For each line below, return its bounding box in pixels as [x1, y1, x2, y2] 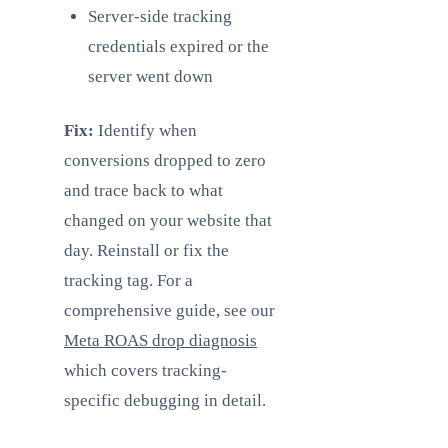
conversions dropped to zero [64, 151, 266, 170]
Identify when [94, 121, 197, 140]
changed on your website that [64, 211, 272, 230]
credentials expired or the [88, 37, 269, 56]
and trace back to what [64, 181, 223, 200]
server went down [88, 67, 213, 86]
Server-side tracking [88, 7, 232, 26]
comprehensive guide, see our [64, 301, 275, 320]
